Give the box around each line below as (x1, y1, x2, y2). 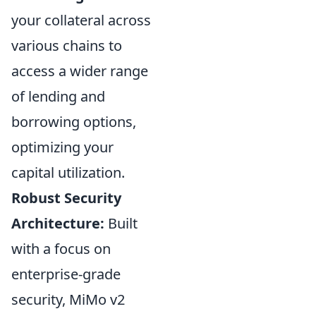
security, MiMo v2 (11, 289, 125, 309)
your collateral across (11, 10, 151, 30)
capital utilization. (11, 162, 125, 182)
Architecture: (11, 213, 104, 233)
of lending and (11, 86, 105, 106)
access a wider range (11, 61, 148, 80)
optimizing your (11, 137, 114, 157)
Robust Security (11, 188, 121, 207)
